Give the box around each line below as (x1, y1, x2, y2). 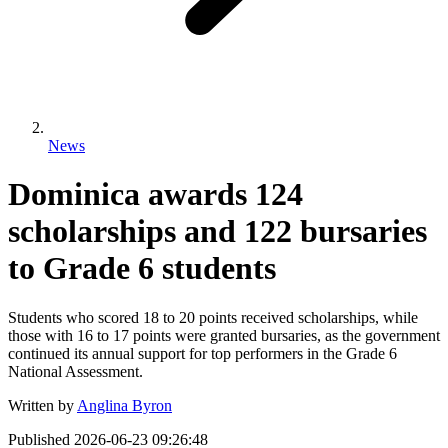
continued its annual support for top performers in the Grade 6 (8, 344, 397, 362)
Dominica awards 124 (8, 176, 303, 213)
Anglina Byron (77, 396, 172, 414)
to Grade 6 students (8, 250, 276, 287)
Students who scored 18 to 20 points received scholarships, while (8, 308, 418, 326)
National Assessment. (8, 362, 143, 380)
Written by (8, 396, 74, 414)
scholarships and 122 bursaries (8, 213, 427, 250)
